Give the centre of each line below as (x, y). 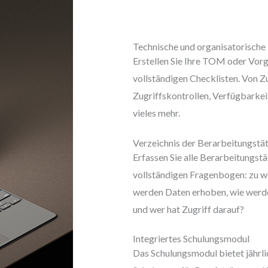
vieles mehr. (156, 113)
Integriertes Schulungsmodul (191, 239)
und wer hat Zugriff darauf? (188, 209)
